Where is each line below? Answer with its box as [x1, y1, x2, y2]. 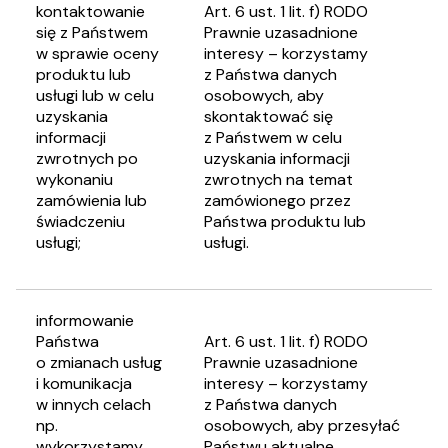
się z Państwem [36, 22, 148, 43]
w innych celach [36, 394, 151, 415]
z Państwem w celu [204, 127, 342, 148]
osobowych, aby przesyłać [204, 415, 400, 436]
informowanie [36, 310, 134, 331]
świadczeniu [36, 211, 125, 232]
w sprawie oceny [36, 43, 159, 64]
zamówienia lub [36, 190, 147, 211]
